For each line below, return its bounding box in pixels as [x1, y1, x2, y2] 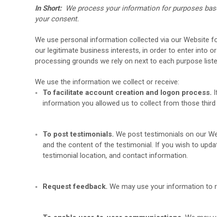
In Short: [35, 4, 65, 13]
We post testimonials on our [114, 130, 209, 139]
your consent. [35, 15, 79, 23]
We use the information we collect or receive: [35, 77, 179, 86]
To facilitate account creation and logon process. [43, 88, 212, 97]
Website [184, 35, 209, 44]
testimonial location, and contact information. [43, 151, 188, 160]
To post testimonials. [43, 130, 114, 139]
